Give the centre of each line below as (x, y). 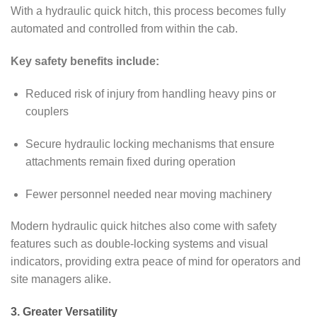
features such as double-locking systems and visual (139, 244)
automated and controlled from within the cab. (124, 29)
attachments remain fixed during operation (130, 161)
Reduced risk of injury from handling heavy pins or (150, 93)
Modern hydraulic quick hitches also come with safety (144, 226)
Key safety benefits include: (85, 62)
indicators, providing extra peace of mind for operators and (156, 262)
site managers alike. (61, 279)
